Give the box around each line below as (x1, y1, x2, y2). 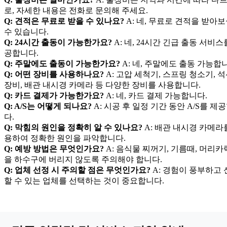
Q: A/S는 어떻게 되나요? (4, 102, 92, 111)
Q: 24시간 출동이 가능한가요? (4, 38, 112, 47)
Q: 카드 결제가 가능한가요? (4, 91, 104, 100)
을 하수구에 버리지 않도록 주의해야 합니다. (4, 155, 162, 164)
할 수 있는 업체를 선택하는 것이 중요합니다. (4, 176, 164, 185)
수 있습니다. (4, 27, 49, 36)
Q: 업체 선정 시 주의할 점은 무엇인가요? (4, 166, 150, 175)
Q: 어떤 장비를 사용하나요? (4, 70, 104, 79)
